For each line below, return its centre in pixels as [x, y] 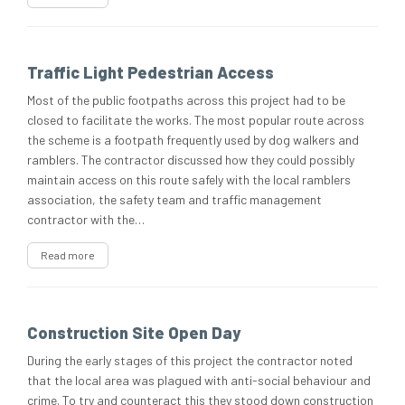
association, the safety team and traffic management [174, 200]
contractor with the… [86, 220]
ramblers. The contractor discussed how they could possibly [191, 160]
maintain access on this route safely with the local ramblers [189, 180]
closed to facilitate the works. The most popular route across [196, 120]
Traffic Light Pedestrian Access [151, 73]
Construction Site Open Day [134, 333]
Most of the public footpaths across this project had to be [186, 100]
